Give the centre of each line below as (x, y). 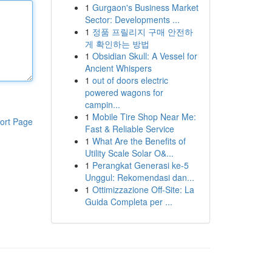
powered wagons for (124, 92)
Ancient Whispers (118, 68)
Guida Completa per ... (128, 202)
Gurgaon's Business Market (145, 7)
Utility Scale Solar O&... (129, 153)
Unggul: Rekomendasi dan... (139, 177)
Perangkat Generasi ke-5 (140, 165)
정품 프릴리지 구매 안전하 (142, 32)
